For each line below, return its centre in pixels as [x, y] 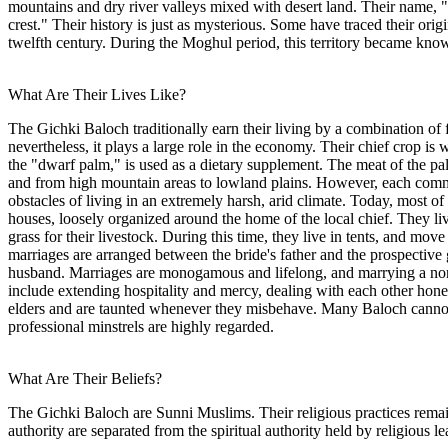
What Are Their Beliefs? [85, 378]
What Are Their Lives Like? [97, 94]
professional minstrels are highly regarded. [141, 326]
